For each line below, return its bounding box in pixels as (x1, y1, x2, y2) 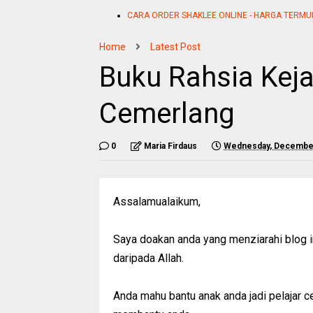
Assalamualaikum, (113, 194, 201, 208)
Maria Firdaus (144, 140, 197, 151)
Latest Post (150, 41, 201, 52)
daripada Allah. (113, 251, 184, 265)
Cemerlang (99, 96, 235, 130)
